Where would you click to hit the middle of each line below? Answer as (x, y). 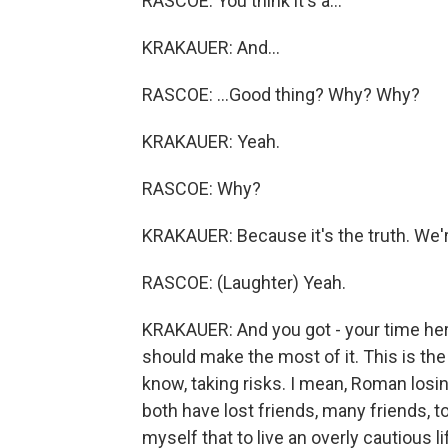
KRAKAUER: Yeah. (211, 141)
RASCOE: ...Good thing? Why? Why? (281, 94)
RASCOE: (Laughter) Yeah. (244, 282)
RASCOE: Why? (201, 188)
